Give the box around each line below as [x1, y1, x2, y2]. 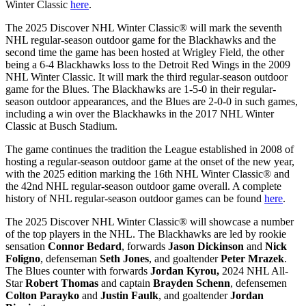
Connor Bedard [48, 240, 122, 252]
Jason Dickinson [168, 240, 244, 252]
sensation [5, 240, 48, 252]
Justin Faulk [100, 289, 158, 301]
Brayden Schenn [153, 277, 230, 289]
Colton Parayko [5, 289, 79, 301]
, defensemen [230, 277, 287, 289]
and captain [98, 277, 153, 289]
